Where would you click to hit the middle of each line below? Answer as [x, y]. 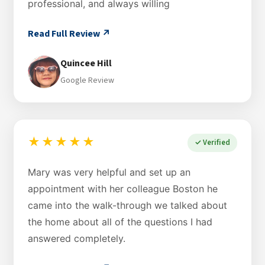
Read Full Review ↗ [69, 33]
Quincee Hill [86, 64]
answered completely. [77, 238]
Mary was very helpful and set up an [109, 172]
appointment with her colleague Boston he [123, 188]
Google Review [87, 81]
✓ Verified [212, 142]
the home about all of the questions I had [120, 222]
